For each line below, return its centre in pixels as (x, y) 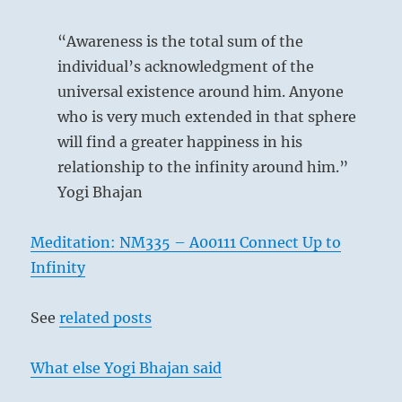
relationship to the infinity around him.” (203, 166)
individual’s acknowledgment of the (186, 66)
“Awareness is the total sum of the (181, 41)
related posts (106, 317)
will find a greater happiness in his (180, 141)
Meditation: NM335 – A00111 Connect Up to (186, 242)
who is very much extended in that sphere (207, 116)
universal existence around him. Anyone (201, 91)
